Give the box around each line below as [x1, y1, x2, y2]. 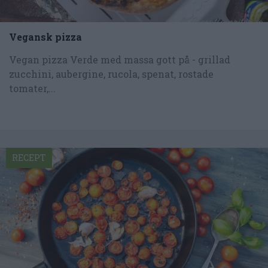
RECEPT [12, 151, 46, 163]
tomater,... [9, 81, 56, 95]
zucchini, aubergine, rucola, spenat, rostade [9, 67, 214, 80]
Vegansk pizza [9, 30, 82, 43]
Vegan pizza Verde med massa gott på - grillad [9, 53, 230, 66]
